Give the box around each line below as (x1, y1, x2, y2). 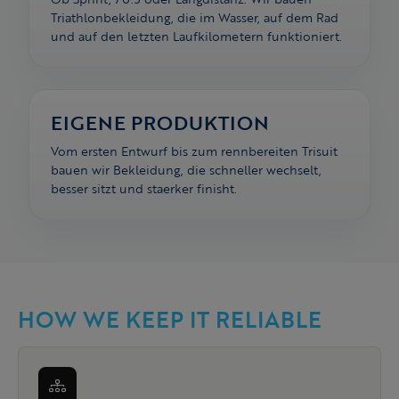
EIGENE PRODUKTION (51, 108, 269, 138)
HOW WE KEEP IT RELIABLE (18, 302, 322, 337)
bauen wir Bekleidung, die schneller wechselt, (51, 160, 322, 180)
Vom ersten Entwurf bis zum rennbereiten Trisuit (51, 142, 338, 161)
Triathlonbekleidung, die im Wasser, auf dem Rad (51, 8, 338, 28)
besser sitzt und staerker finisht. (51, 179, 237, 199)
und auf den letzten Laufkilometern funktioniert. (51, 27, 342, 46)
